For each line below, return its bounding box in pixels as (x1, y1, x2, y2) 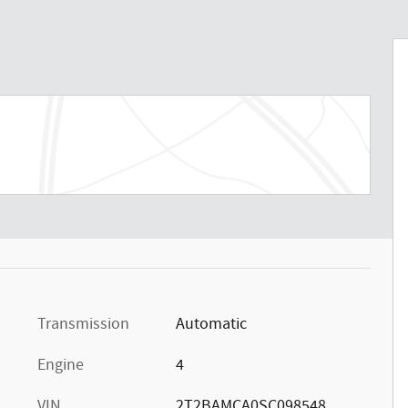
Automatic (175, 312, 247, 335)
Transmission (37, 312, 129, 335)
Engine (37, 353, 84, 376)
